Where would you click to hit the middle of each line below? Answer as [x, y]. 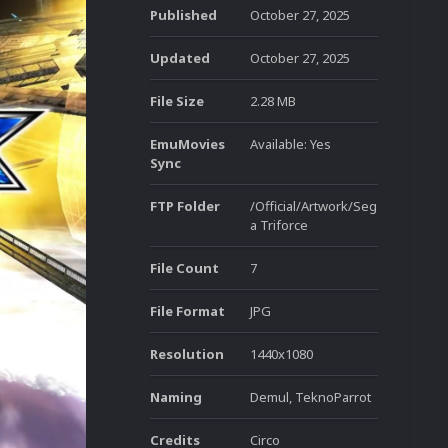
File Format [187, 311]
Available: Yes [290, 144]
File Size [177, 101]
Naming [176, 397]
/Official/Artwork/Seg [313, 206]
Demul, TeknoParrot [310, 397]
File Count [184, 268]
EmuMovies [187, 144]
